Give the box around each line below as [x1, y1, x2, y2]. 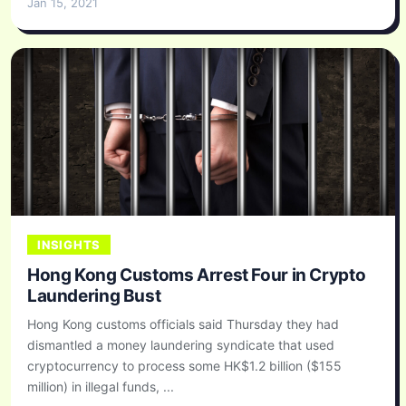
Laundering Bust [27, 285, 161, 306]
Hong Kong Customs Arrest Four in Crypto [27, 264, 366, 285]
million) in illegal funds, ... [27, 378, 174, 394]
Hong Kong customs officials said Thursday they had [27, 315, 339, 332]
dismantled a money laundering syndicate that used [27, 336, 334, 353]
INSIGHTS [37, 237, 101, 252]
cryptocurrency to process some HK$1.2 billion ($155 [27, 357, 342, 373]
